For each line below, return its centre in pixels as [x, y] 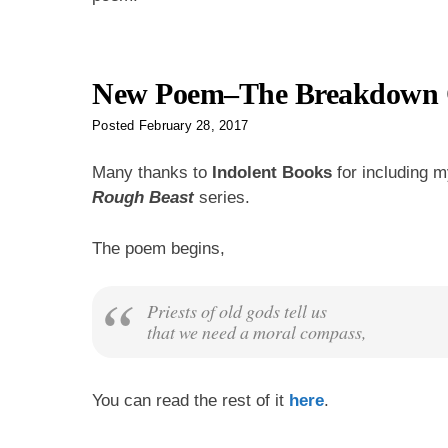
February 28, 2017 [193, 126]
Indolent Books [272, 173]
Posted [115, 126]
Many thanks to [152, 173]
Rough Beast [143, 198]
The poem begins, [158, 248]
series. [222, 198]
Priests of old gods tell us [237, 311]
